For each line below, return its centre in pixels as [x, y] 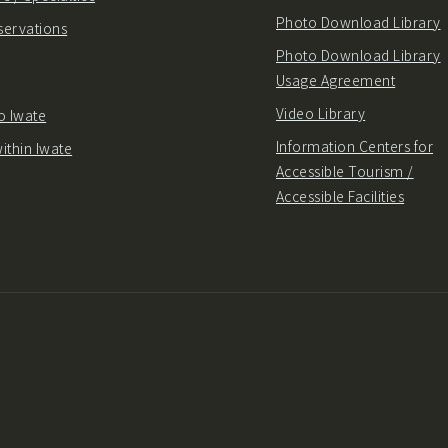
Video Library [321, 113]
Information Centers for [355, 146]
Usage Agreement [336, 80]
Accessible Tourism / [345, 171]
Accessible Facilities [340, 196]
